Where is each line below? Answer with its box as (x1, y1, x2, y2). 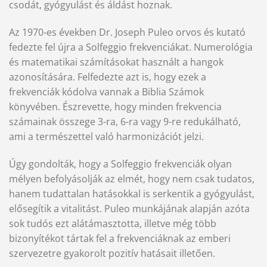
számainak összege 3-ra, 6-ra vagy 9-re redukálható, (9, 115, 241, 129)
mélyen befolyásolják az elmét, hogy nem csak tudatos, (9, 172, 254, 185)
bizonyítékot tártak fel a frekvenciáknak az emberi (9, 231, 231, 245)
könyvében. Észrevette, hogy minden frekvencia (9, 100, 222, 114)
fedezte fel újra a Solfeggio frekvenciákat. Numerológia (9, 41, 253, 54)
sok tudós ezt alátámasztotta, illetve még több (9, 216, 216, 230)
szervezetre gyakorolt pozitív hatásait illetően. (9, 246, 215, 260)
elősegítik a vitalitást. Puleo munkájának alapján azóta (9, 201, 250, 215)
